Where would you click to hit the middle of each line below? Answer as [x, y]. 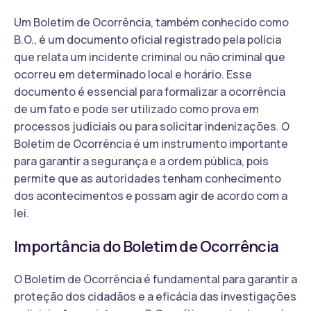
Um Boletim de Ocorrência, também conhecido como [151, 22]
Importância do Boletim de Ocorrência [146, 246]
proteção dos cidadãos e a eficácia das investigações [155, 296]
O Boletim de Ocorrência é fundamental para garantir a [155, 279]
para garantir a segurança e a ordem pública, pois [141, 161]
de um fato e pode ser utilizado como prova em [136, 109]
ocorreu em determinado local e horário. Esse [133, 74]
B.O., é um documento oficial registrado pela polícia [148, 39]
